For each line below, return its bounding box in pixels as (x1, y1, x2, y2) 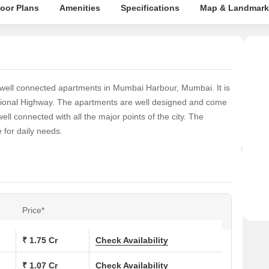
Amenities (59, 3, 100, 13)
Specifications (120, 3, 180, 13)
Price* (22, 205, 44, 215)
